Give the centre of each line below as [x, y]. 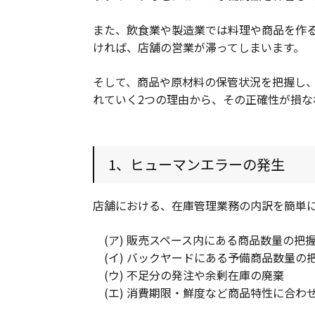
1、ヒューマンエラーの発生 [197, 165]
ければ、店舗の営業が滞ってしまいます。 [199, 47]
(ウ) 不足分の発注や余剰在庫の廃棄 [188, 275]
